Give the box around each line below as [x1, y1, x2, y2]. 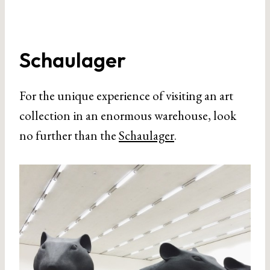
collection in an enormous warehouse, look [19, 107, 236, 124]
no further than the [19, 127, 119, 143]
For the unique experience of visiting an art [19, 87, 233, 104]
